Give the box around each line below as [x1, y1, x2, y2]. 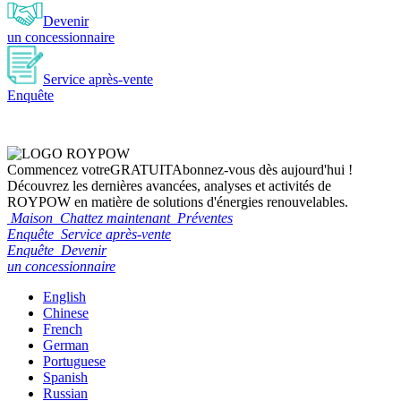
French [43, 321, 82, 337]
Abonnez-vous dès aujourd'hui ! [172, 162, 353, 178]
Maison [11, 210, 53, 226]
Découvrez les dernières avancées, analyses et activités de [7, 178, 331, 194]
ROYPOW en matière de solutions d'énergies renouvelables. [7, 194, 348, 210]
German [43, 337, 89, 354]
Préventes [177, 210, 233, 226]
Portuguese [43, 354, 106, 370]
